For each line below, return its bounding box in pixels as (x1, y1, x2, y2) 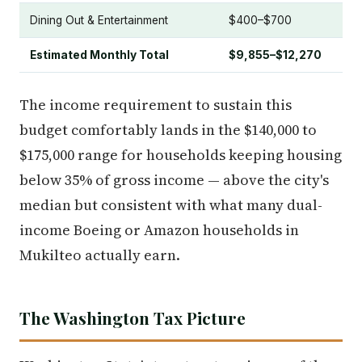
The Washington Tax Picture (19, 306, 246, 330)
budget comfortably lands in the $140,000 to (19, 120, 317, 141)
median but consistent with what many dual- (19, 195, 322, 216)
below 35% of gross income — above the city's (19, 170, 329, 191)
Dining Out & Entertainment (30, 14, 168, 27)
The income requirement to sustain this (19, 95, 292, 116)
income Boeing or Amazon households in (19, 220, 299, 241)
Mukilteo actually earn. (19, 245, 180, 266)
